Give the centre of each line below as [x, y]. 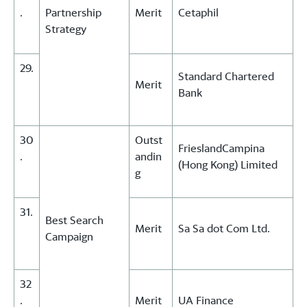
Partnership [73, 13]
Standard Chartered [226, 76]
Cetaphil [198, 13]
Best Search [74, 220]
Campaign [69, 237]
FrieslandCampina [221, 148]
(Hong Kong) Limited [228, 165]
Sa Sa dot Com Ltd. [224, 229]
